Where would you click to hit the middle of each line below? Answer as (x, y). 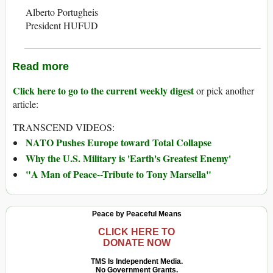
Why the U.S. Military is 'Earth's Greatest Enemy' (128, 158)
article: (26, 104)
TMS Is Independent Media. (136, 262)
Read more (41, 67)
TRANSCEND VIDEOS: (64, 127)
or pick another (224, 91)
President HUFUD (62, 26)
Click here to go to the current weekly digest (103, 91)
